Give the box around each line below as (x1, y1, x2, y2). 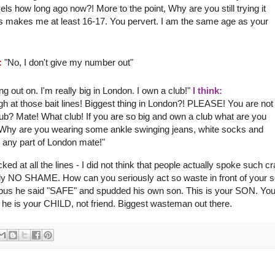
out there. (192, 198, 232, 209)
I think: (192, 85, 222, 96)
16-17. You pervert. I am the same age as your (79, 16, 268, 27)
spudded (96, 185, 131, 196)
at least (50, 16, 80, 27)
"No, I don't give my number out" (1, 57, 133, 68)
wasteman (150, 198, 192, 209)
